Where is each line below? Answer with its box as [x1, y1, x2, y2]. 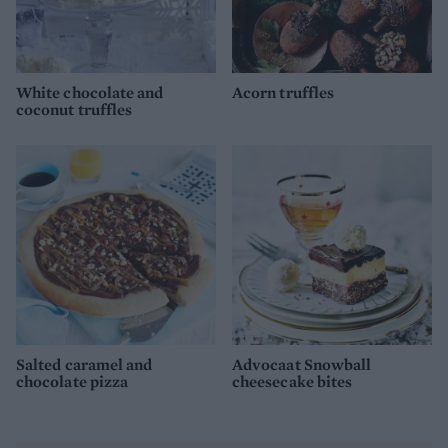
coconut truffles [16, 98, 133, 120]
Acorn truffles [232, 81, 335, 103]
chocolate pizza [16, 371, 129, 393]
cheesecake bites [232, 371, 353, 393]
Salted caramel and [16, 354, 153, 376]
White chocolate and [16, 81, 164, 103]
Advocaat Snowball [232, 354, 372, 376]
